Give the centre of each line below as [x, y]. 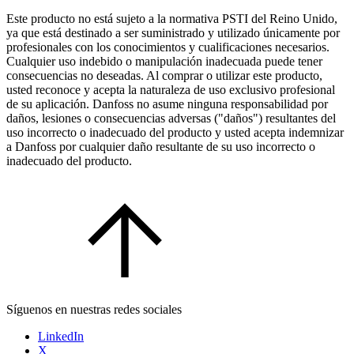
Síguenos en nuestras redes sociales [94, 309]
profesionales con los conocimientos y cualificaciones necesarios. [168, 47]
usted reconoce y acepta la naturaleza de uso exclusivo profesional [171, 89]
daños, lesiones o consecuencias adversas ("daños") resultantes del [171, 118]
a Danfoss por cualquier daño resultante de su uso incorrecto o [161, 146]
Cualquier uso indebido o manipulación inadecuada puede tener [164, 61]
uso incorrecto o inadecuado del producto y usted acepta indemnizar [175, 132]
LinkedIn [61, 336]
